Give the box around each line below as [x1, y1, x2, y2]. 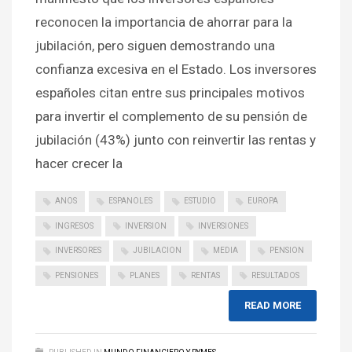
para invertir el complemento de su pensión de [35, 108, 307, 125]
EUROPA [247, 196, 278, 206]
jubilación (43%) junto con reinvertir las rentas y [35, 132, 316, 148]
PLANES [130, 270, 159, 280]
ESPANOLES [108, 196, 152, 206]
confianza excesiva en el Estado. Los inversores [35, 61, 317, 78]
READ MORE [244, 299, 301, 311]
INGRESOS [55, 221, 93, 230]
